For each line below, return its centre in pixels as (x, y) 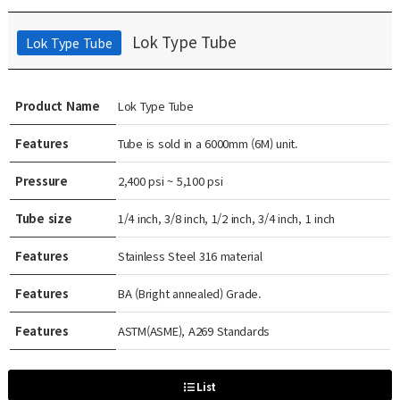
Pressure (41, 181)
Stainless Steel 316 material (190, 256)
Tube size (43, 218)
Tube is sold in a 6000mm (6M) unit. (208, 143)
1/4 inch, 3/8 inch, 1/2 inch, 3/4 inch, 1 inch (226, 218)
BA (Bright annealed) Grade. (189, 293)
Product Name (57, 106)
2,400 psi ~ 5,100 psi (170, 181)
